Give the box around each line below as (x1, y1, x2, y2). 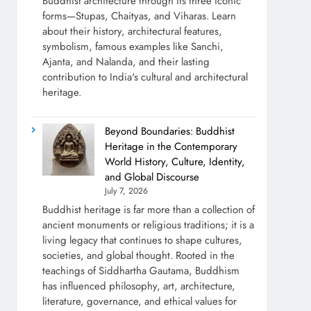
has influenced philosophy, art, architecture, (42, 278, 236, 294)
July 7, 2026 (105, 184, 149, 197)
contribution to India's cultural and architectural (42, 69, 249, 85)
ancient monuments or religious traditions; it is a (42, 217, 255, 233)
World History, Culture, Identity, (105, 153, 246, 169)
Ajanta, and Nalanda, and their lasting (42, 53, 210, 69)
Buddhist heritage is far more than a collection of (42, 202, 255, 218)
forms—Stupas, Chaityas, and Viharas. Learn (42, 8, 237, 24)
